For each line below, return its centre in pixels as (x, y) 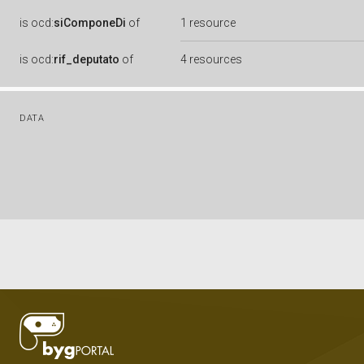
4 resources (211, 59)
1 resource (208, 23)
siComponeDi (90, 23)
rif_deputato (87, 59)
